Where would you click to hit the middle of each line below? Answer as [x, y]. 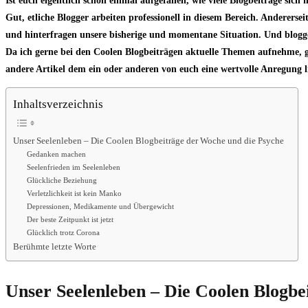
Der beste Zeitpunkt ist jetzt [70, 220]
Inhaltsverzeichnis [58, 104]
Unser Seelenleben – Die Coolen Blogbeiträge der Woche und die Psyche [148, 141]
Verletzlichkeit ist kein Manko [74, 194]
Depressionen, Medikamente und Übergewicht [100, 207]
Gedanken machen [56, 154]
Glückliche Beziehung [62, 180]
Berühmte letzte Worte [55, 247]
